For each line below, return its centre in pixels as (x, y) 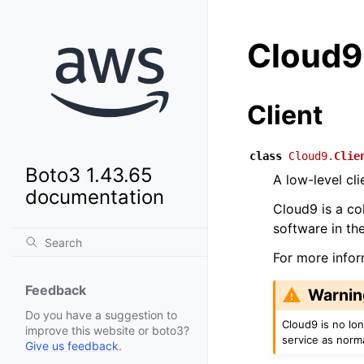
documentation (95, 197)
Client (285, 115)
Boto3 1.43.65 (89, 175)
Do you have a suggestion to (101, 315)
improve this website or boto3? (107, 331)
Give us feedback (72, 346)
